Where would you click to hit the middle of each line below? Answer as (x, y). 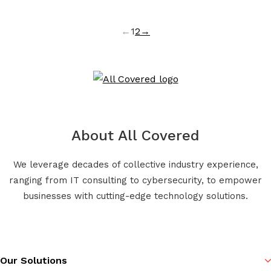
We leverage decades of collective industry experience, (135, 164)
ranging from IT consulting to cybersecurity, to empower (135, 180)
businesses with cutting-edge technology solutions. (135, 196)
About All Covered (135, 135)
